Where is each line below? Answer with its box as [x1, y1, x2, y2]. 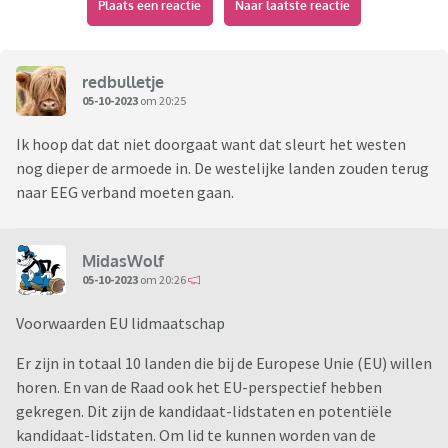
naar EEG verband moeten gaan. [16, 182, 237, 203]
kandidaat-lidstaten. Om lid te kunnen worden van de [16, 425, 376, 446]
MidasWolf [82, 250, 164, 271]
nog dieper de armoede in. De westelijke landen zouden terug [16, 158, 429, 179]
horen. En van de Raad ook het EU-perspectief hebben [16, 377, 382, 398]
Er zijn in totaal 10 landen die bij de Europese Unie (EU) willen [16, 353, 432, 374]
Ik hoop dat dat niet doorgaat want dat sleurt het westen [16, 134, 406, 155]
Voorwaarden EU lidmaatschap [16, 313, 225, 334]
